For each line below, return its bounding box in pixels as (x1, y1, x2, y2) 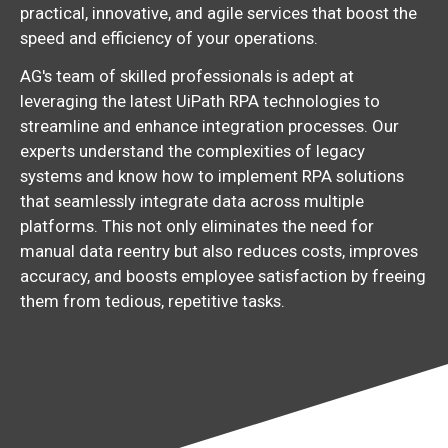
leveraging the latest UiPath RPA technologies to (20, 90, 380, 111)
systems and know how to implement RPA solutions (20, 165, 404, 186)
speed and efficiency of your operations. (20, 28, 318, 49)
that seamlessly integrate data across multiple (20, 190, 364, 211)
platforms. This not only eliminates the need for (20, 215, 374, 236)
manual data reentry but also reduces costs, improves (20, 240, 418, 261)
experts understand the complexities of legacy (20, 140, 365, 161)
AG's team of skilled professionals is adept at (20, 65, 354, 86)
